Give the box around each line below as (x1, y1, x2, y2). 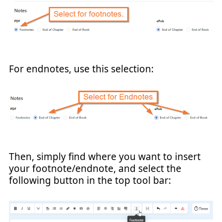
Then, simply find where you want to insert (9, 150, 201, 164)
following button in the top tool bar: (9, 174, 171, 187)
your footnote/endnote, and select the (9, 162, 181, 175)
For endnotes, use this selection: (9, 62, 154, 76)
